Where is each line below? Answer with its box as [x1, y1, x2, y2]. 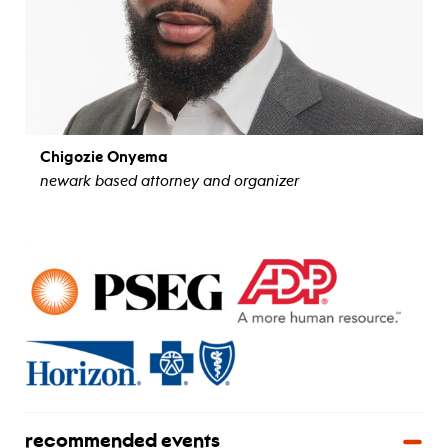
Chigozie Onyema [40, 147, 168, 166]
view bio [195, 203, 253, 221]
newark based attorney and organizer [40, 171, 299, 190]
